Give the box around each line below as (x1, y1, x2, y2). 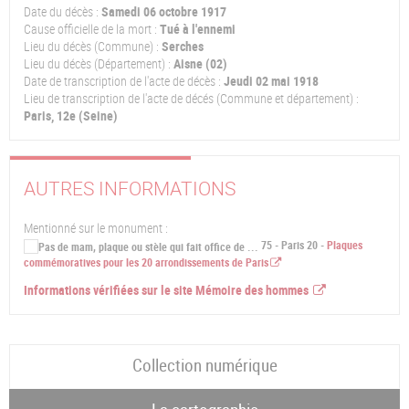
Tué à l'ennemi (157, 20, 236, 37)
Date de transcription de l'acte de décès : (24, 72, 221, 89)
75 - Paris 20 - (258, 237, 327, 254)
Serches (159, 37, 204, 55)
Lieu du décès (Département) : (24, 55, 171, 72)
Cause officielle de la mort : (24, 20, 157, 37)
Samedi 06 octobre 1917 (101, 3, 226, 20)
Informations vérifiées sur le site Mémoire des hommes (24, 281, 311, 299)
